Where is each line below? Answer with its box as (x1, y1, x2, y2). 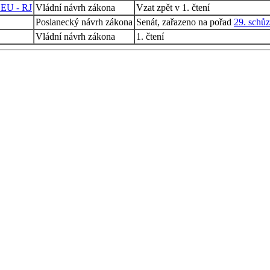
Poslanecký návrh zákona (36, 16, 133, 27)
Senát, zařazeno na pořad (136, 16, 234, 27)
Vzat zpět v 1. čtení (136, 2, 210, 13)
